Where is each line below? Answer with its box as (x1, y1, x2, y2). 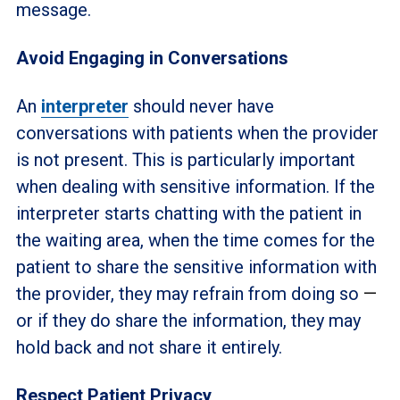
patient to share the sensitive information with (15, 256, 377, 278)
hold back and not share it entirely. (15, 337, 282, 358)
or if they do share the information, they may (15, 310, 361, 331)
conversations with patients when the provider (15, 122, 379, 144)
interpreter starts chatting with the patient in (15, 203, 362, 224)
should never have (128, 96, 274, 117)
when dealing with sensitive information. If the (15, 176, 375, 197)
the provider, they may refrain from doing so (15, 283, 363, 304)
